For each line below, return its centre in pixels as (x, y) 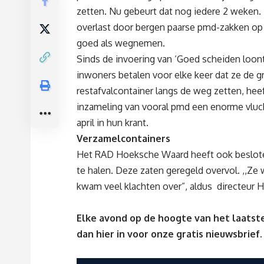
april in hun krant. (113, 123)
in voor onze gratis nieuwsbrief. (189, 234)
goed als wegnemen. (121, 43)
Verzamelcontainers (123, 139)
